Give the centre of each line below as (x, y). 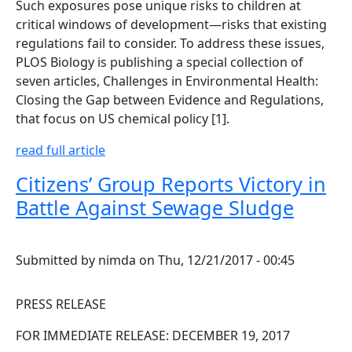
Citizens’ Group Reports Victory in (171, 183)
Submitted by (57, 260)
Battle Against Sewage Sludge (155, 207)
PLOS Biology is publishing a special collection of (159, 62)
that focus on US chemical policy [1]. (123, 118)
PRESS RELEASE (61, 304)
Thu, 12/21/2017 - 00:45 (226, 260)
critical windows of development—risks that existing (171, 24)
